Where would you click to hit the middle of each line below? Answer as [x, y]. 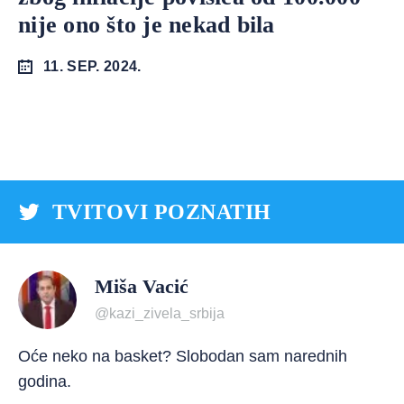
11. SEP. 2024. [92, 66]
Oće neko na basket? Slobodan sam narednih [183, 356]
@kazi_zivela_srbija [160, 313]
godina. [45, 381]
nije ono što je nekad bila [147, 25]
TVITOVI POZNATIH [162, 212]
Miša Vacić [142, 286]
